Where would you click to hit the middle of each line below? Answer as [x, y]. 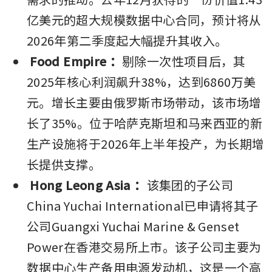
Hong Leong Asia [80, 185]
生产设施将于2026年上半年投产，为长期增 [146, 143]
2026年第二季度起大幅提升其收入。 [127, 40]
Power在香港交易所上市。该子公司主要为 [144, 246]
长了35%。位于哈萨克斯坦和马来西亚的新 [145, 123]
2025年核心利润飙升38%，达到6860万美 [141, 81]
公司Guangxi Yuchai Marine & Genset [133, 226]
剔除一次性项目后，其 [184, 61]
